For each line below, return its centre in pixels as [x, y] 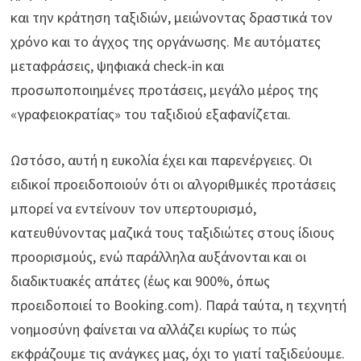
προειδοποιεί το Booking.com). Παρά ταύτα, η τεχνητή [179, 305]
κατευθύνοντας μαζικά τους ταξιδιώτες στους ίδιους [173, 233]
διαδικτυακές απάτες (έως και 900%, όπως [141, 281]
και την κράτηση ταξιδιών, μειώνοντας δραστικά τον [172, 18]
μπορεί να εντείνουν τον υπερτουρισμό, [134, 209]
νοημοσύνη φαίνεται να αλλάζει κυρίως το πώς [154, 330]
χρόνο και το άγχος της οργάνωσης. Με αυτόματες [166, 42]
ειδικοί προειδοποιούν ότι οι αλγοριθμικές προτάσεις [174, 185]
